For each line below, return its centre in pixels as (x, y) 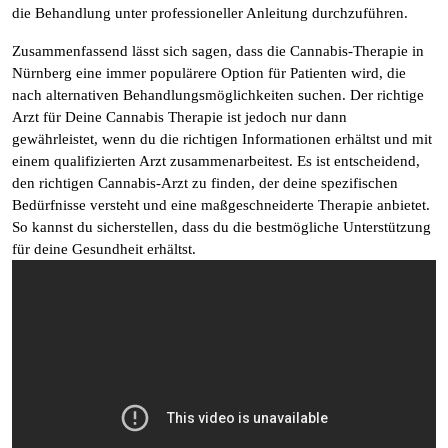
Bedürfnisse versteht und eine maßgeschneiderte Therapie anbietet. (221, 205)
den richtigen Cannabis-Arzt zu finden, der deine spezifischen (205, 183)
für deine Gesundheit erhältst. (104, 249)
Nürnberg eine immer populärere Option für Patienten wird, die (209, 73)
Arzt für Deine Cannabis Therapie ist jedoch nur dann (179, 117)
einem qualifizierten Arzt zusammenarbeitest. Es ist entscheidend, (216, 161)
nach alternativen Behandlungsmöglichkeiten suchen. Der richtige (218, 95)
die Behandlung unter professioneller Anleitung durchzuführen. (210, 13)
